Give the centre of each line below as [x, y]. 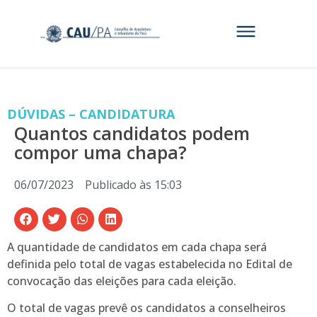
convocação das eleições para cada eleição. [122, 281]
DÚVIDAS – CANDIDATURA [91, 114]
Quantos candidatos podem [132, 133]
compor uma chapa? [100, 152]
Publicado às [118, 185]
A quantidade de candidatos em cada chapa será [137, 247]
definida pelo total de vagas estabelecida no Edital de [150, 264]
